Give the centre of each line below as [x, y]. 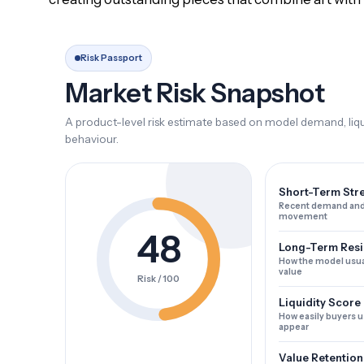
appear [294, 327]
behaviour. [92, 139]
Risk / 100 [158, 279]
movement [303, 217]
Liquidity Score [320, 302]
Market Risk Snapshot [195, 93]
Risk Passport [111, 58]
